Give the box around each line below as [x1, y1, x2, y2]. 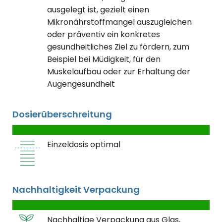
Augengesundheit [47, 78, 115, 90]
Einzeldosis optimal [47, 139, 120, 151]
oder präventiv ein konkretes [47, 29, 160, 41]
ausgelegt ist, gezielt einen [47, 4, 149, 16]
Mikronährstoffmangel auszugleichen [47, 16, 192, 28]
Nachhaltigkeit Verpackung [12, 183, 140, 196]
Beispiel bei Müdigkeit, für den [47, 54, 161, 65]
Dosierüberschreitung [12, 108, 112, 121]
